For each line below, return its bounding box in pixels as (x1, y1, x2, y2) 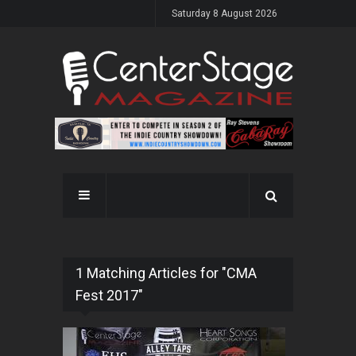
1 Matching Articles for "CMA (75, 265, 257, 282)
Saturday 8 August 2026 (172, 8, 277, 19)
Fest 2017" (75, 287, 143, 304)
